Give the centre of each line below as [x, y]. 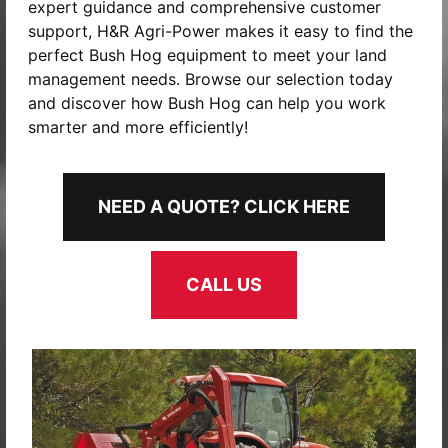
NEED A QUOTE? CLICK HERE [224, 206]
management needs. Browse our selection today [210, 78]
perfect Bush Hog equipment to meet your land [207, 54]
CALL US [224, 284]
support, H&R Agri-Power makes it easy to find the [220, 30]
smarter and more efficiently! [138, 126]
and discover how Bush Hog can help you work [207, 102]
